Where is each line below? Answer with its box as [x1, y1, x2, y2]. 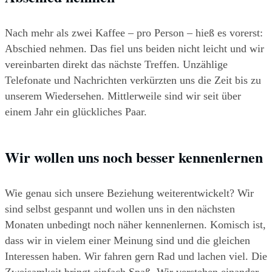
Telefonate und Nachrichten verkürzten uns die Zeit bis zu [5, 74, 261, 87]
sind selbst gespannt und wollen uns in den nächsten [5, 203, 235, 216]
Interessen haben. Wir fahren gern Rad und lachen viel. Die [5, 250, 267, 263]
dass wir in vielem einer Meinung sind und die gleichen [5, 234, 250, 247]
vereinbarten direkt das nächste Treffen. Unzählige [5, 58, 228, 71]
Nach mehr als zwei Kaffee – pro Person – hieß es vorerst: [5, 27, 263, 39]
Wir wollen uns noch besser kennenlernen [5, 146, 263, 168]
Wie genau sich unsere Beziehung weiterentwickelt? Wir [5, 187, 254, 200]
